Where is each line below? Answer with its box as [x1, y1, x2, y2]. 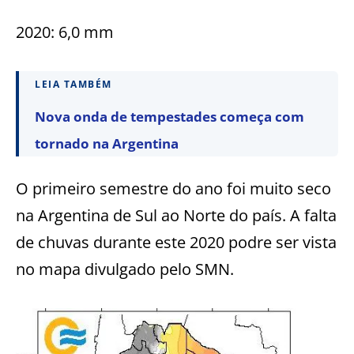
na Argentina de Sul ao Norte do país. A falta [16, 204, 337, 226]
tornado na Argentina [35, 134, 179, 153]
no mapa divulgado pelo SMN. [16, 258, 234, 280]
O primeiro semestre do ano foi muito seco [16, 177, 331, 199]
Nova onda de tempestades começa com [35, 107, 304, 126]
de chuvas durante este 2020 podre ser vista [16, 231, 337, 253]
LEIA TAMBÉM [35, 77, 112, 91]
